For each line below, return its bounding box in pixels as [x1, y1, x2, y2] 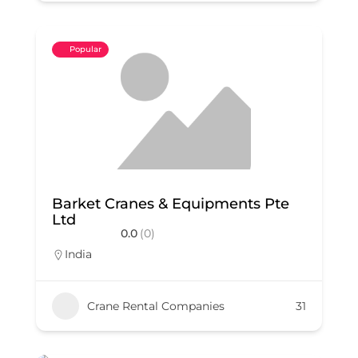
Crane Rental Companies [87, 298, 225, 313]
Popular [70, 44, 101, 54]
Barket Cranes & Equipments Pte [52, 195, 289, 213]
